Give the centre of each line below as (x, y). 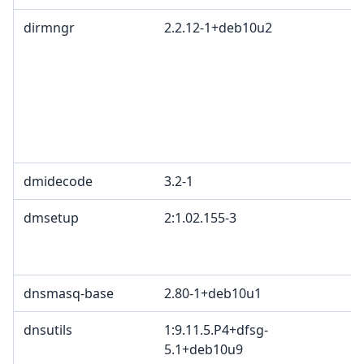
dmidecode (58, 182)
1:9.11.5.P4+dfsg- (216, 330)
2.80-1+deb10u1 (213, 294)
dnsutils (48, 330)
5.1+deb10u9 (204, 350)
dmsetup (51, 218)
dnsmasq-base (69, 294)
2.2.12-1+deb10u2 (218, 28)
